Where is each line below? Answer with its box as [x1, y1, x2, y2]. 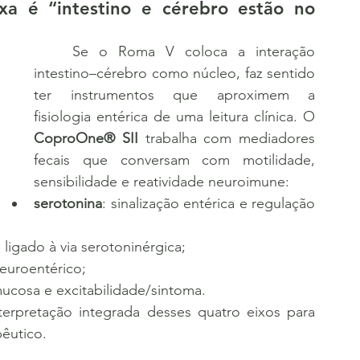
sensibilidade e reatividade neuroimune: [34, 173, 289, 190]
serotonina [34, 194, 102, 212]
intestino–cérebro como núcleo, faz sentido [34, 64, 315, 82]
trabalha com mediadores [137, 129, 315, 147]
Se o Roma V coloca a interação [34, 43, 72, 60]
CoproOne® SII [34, 129, 138, 147]
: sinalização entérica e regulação [102, 194, 315, 212]
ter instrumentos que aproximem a [34, 86, 315, 104]
